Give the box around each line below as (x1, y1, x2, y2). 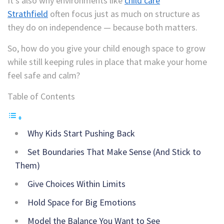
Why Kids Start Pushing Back (27, 127, 135, 139)
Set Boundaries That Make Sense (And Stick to (27, 145, 201, 157)
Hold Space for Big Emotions (27, 196, 136, 208)
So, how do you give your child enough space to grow (7, 42, 205, 54)
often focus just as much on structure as (48, 7, 200, 19)
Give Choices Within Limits (27, 177, 125, 189)
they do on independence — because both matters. (7, 21, 197, 33)
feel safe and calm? (7, 69, 80, 81)
